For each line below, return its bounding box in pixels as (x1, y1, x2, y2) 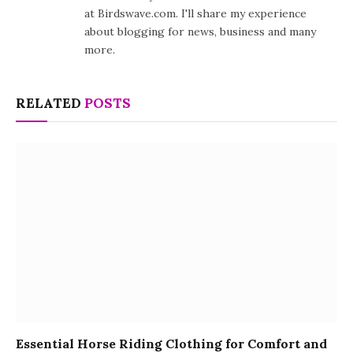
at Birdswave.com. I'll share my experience (84, 6, 307, 20)
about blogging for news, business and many (84, 24, 316, 39)
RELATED (16, 94, 84, 112)
